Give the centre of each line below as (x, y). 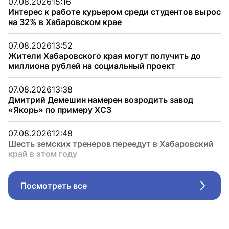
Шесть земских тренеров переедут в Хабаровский (111, 144)
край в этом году (43, 154)
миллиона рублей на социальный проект (92, 66)
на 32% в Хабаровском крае (65, 22)
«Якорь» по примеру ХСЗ (60, 110)
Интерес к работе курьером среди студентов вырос (114, 12)
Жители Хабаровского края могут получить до (105, 56)
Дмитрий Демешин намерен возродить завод (101, 100)
